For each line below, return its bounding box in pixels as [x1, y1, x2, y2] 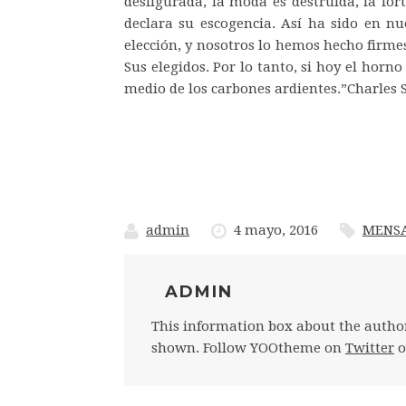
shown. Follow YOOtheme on [151, 340, 345, 356]
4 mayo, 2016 [234, 222, 318, 238]
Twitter [345, 340, 394, 356]
